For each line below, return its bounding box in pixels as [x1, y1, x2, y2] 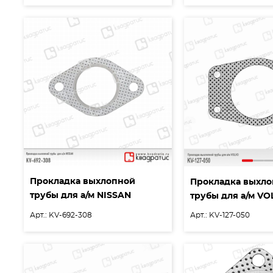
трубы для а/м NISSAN [30, 191, 131, 200]
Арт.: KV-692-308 [30, 211, 92, 219]
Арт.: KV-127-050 [190, 211, 250, 219]
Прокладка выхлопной [30, 177, 135, 186]
